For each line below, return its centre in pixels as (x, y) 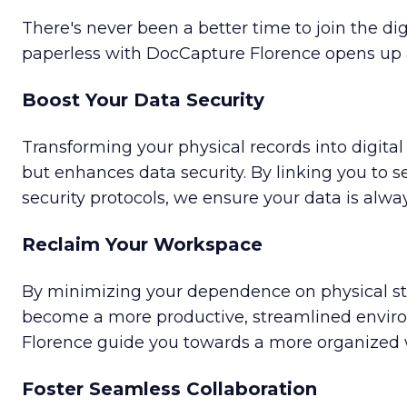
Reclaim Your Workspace (142, 245)
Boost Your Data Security (143, 100)
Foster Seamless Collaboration (169, 389)
